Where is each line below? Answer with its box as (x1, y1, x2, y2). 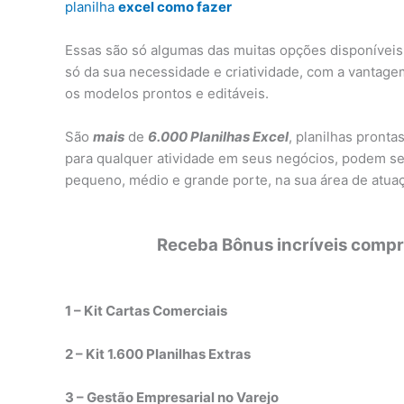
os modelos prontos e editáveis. (65, 85, 269, 103)
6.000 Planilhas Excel (148, 128, 289, 146)
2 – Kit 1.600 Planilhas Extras (65, 345, 251, 363)
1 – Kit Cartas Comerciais (65, 302, 227, 320)
